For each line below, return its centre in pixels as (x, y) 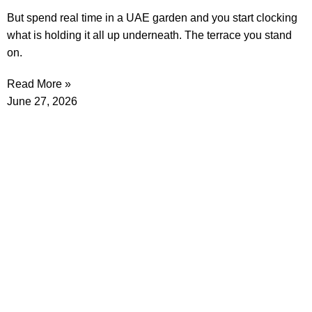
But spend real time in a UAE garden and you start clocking (152, 18)
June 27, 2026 (42, 102)
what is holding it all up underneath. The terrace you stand (149, 36)
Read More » (39, 84)
